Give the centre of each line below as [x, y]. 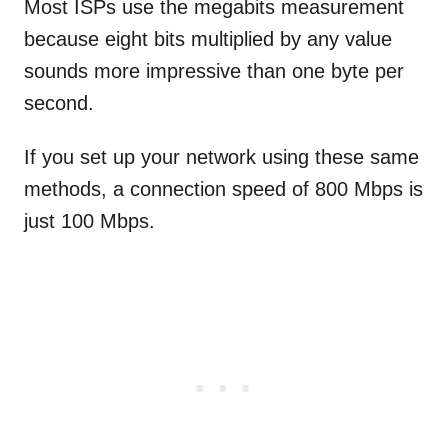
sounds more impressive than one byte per [214, 71]
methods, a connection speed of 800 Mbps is [223, 189]
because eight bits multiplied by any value [208, 39]
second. [62, 103]
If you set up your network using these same [221, 157]
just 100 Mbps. [92, 221]
